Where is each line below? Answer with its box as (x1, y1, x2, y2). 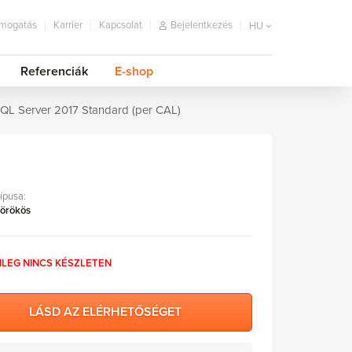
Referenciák (20, 64, 88, 79)
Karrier (53, 19, 82, 32)
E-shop (114, 64, 153, 79)
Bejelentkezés (170, 19, 233, 32)
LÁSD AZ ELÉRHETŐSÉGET (29, 304, 181, 321)
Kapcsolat (99, 19, 142, 32)
